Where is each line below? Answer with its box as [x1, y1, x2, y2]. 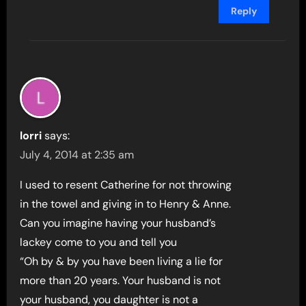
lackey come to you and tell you [20, 234, 178, 249]
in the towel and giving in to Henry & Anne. [20, 196, 232, 211]
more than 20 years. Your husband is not [20, 273, 221, 288]
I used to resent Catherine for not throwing [20, 177, 232, 192]
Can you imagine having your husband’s [20, 215, 217, 230]
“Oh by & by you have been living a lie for [20, 253, 223, 268]
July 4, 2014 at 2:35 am [20, 147, 135, 162]
